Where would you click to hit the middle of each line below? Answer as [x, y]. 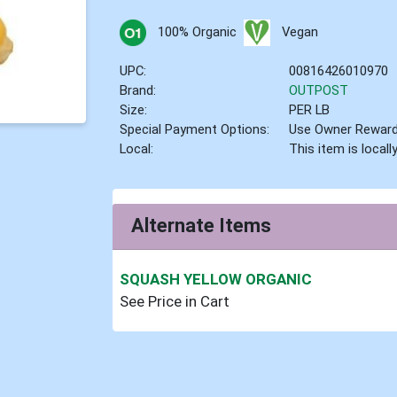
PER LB [310, 109]
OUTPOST [319, 90]
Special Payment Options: [195, 129]
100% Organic [197, 31]
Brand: [138, 90]
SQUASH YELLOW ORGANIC [216, 280]
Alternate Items [202, 226]
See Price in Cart [175, 302]
